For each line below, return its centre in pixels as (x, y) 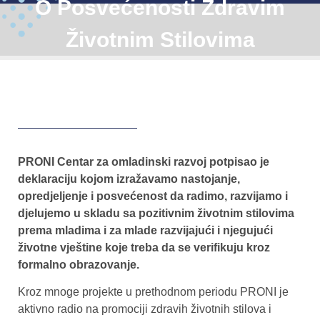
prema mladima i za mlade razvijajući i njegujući (145, 230)
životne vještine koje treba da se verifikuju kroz (144, 247)
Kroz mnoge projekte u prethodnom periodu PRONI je (153, 292)
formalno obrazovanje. (79, 264)
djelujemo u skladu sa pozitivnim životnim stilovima (156, 213)
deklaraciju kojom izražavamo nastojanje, (129, 179)
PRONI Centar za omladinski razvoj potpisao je (144, 161)
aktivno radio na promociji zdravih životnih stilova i (145, 309)
